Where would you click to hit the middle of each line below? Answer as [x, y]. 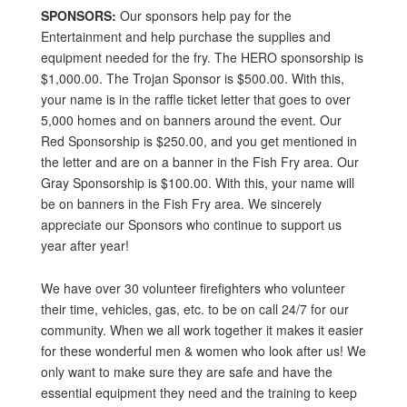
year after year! [84, 245]
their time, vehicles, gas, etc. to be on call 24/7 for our [194, 309]
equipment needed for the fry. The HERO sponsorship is [202, 57]
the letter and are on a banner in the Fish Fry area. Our [199, 162]
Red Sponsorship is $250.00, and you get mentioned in [199, 141]
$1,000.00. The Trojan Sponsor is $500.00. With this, [192, 78]
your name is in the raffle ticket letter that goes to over [195, 99]
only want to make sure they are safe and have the [186, 372]
